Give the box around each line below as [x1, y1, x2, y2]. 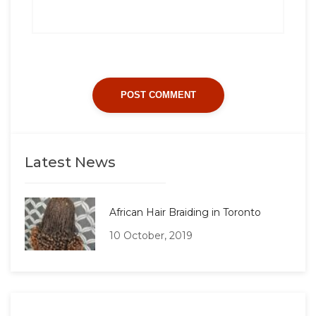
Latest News [25, 154, 116, 171]
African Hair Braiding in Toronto [109, 205, 261, 219]
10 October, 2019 [109, 229, 193, 242]
